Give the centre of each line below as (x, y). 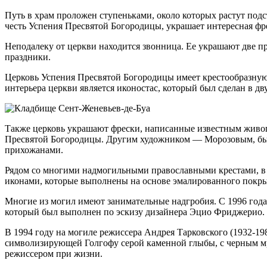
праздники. (28, 57)
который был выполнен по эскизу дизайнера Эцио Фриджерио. (135, 212)
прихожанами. (34, 150)
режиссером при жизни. (54, 253)
